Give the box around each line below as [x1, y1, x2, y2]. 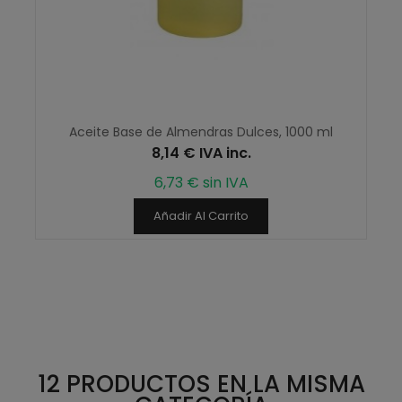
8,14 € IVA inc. [151, 143, 251, 164]
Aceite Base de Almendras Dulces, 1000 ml [69, 123, 333, 142]
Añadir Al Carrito [153, 207, 249, 225]
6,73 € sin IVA [153, 172, 249, 194]
